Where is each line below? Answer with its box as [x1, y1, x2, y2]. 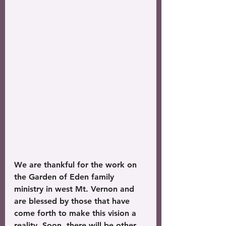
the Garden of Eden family [14, 172, 117, 182]
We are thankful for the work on [14, 160, 139, 169]
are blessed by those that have [14, 196, 132, 206]
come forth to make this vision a [14, 208, 139, 218]
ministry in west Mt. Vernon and [14, 184, 137, 194]
